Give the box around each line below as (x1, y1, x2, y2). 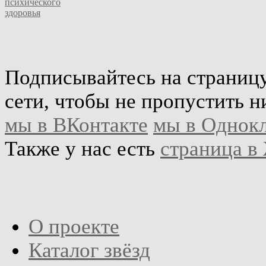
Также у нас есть (5, 137, 160, 160)
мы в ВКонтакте (5, 113, 148, 137)
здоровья (5, 7, 40, 18)
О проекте (28, 214, 119, 238)
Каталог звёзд (28, 238, 150, 262)
